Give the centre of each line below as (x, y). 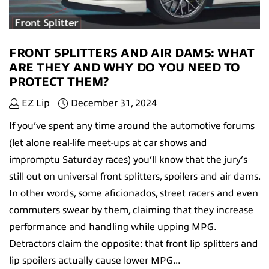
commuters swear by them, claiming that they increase (131, 210)
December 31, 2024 (114, 103)
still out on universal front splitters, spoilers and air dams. (134, 176)
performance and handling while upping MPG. (112, 227)
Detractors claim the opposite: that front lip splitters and (134, 243)
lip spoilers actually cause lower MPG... (95, 260)
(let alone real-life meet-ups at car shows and (108, 143)
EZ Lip (35, 103)
